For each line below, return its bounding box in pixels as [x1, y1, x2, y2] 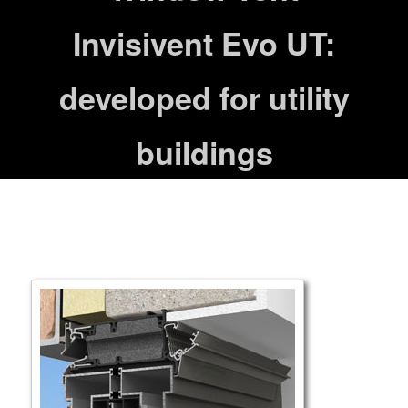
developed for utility [58, 76, 350, 120]
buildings [135, 130, 273, 175]
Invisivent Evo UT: [73, 21, 335, 66]
